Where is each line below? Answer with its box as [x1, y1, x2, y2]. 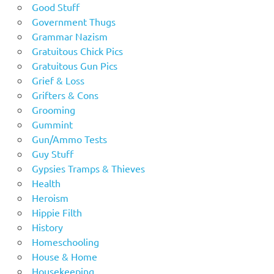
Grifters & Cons [31, 88, 98, 101]
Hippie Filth [31, 206, 82, 218]
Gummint [31, 117, 73, 130]
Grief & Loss [31, 73, 84, 86]
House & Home [31, 250, 97, 262]
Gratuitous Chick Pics [31, 44, 123, 57]
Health [31, 176, 61, 189]
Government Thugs [31, 15, 116, 28]
